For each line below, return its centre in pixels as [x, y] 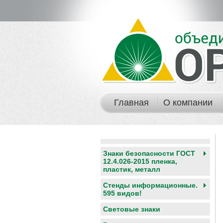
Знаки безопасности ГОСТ [149, 153]
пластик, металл [132, 169]
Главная [131, 103]
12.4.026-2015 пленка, [140, 161]
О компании [188, 103]
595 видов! [122, 193]
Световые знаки [132, 209]
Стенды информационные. [150, 185]
